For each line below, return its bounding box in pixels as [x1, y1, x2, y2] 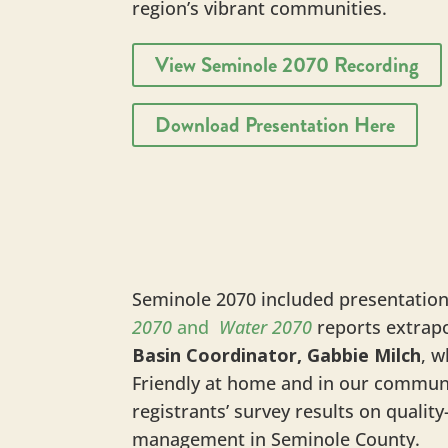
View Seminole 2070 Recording [155, 49, 419, 80]
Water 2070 [209, 315, 312, 340]
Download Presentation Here [155, 109, 395, 140]
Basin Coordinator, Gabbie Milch [132, 343, 421, 368]
